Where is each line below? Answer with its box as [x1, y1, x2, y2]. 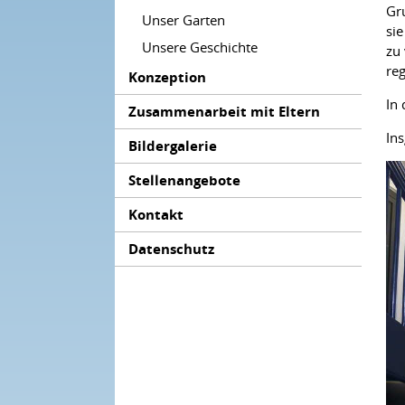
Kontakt [128, 205, 184, 224]
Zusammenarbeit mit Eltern [128, 102, 321, 121]
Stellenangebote [128, 171, 241, 190]
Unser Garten [142, 11, 226, 30]
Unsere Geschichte [142, 37, 259, 56]
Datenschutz [128, 240, 215, 259]
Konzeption [128, 68, 207, 87]
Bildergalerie [128, 137, 218, 155]
